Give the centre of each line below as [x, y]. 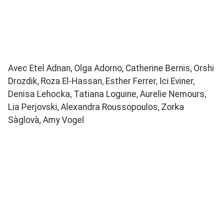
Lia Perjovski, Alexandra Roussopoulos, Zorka [96, 107]
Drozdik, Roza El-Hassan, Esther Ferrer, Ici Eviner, [101, 81]
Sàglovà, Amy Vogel [46, 120]
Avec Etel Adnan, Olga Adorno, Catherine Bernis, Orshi [111, 68]
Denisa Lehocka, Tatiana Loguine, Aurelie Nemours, [107, 94]
